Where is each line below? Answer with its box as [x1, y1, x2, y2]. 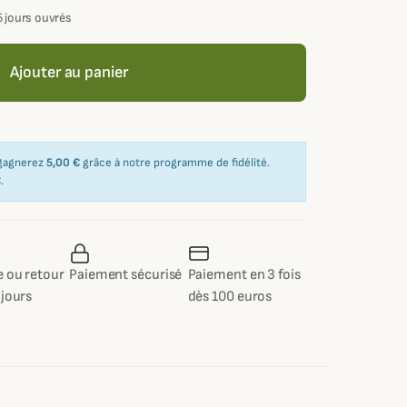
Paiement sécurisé [69, 266, 183, 284]
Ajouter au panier [10, 63, 128, 83]
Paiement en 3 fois [187, 266, 301, 284]
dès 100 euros [187, 288, 273, 306]
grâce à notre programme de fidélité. [80, 155, 270, 171]
